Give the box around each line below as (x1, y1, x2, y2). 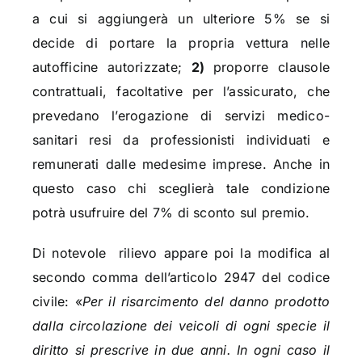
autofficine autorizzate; (32, 59, 192, 76)
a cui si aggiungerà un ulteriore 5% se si (32, 11, 330, 27)
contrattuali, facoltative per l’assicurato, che (32, 83, 330, 100)
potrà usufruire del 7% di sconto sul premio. (32, 204, 310, 221)
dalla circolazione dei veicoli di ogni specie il (32, 318, 330, 335)
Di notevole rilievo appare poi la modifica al (32, 245, 330, 262)
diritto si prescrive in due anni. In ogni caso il (32, 342, 330, 359)
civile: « (32, 293, 82, 310)
